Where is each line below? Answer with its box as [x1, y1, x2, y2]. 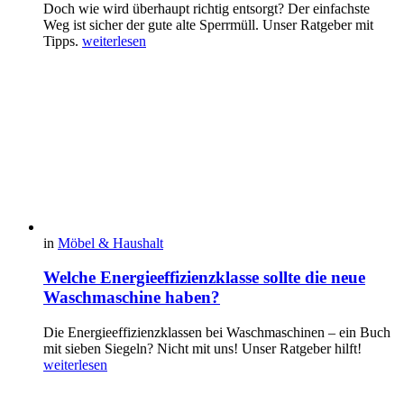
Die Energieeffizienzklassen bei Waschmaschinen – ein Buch [43, 325, 390, 341]
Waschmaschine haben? [43, 288, 220, 308]
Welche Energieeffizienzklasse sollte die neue [43, 268, 365, 288]
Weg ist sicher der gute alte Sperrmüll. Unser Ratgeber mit [43, 16, 373, 32]
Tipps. [43, 32, 82, 49]
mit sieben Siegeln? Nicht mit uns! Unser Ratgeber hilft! [43, 341, 362, 357]
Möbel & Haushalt [58, 234, 163, 251]
